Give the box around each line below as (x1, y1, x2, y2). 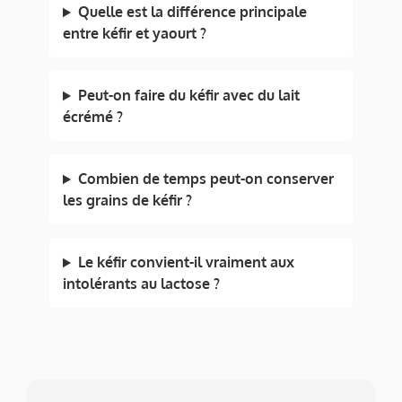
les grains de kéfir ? (63, 191, 192, 210)
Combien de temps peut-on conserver (77, 170, 334, 188)
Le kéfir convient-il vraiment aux (77, 253, 294, 272)
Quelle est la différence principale (77, 3, 307, 22)
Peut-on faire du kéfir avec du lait (77, 86, 300, 105)
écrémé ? (63, 108, 123, 127)
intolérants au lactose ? (63, 275, 220, 293)
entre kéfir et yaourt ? (63, 24, 206, 43)
